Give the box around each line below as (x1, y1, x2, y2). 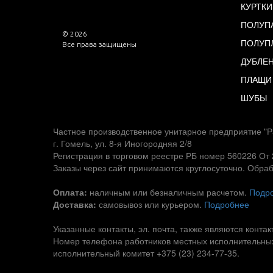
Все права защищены (62, 40, 136, 48)
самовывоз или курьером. (96, 198, 204, 210)
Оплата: (53, 186, 87, 198)
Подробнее (204, 198, 249, 210)
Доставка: (53, 198, 96, 210)
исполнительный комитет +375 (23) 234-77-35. (53, 247, 239, 259)
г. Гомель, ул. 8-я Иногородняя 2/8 (53, 137, 192, 149)
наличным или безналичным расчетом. (87, 186, 249, 198)
